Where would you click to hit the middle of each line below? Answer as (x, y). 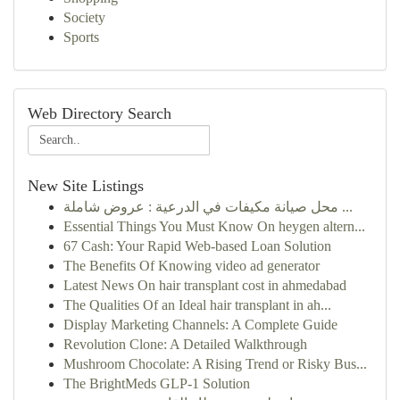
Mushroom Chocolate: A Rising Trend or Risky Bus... (215, 364)
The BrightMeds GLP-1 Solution (157, 383)
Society (84, 17)
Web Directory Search (100, 113)
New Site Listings (86, 186)
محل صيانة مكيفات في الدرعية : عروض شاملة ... (346, 207)
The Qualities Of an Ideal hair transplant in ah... (197, 305)
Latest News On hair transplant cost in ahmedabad (205, 285)
